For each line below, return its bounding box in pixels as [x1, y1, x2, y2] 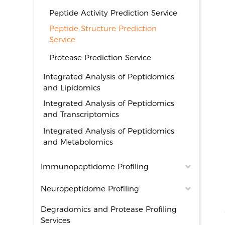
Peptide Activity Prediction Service [49, 8, 178, 18]
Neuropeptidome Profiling [41, 184, 140, 193]
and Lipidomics [43, 83, 101, 92]
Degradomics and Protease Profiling [41, 204, 177, 214]
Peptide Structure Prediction [49, 24, 157, 33]
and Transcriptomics [43, 109, 120, 119]
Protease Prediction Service [49, 53, 152, 62]
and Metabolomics [43, 137, 114, 147]
